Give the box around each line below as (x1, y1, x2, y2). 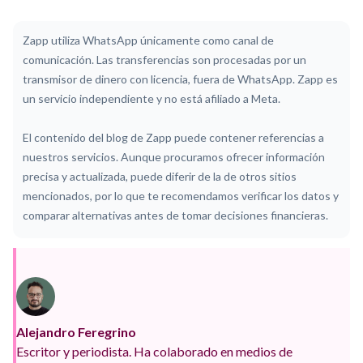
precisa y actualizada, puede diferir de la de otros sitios (23, 169, 297, 183)
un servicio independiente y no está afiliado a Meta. (23, 91, 280, 105)
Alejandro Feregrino (15, 323, 136, 340)
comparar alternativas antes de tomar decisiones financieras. (23, 207, 328, 222)
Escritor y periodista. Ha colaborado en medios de (15, 343, 293, 359)
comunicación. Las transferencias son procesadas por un (23, 52, 306, 66)
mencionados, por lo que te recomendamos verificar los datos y (23, 188, 339, 203)
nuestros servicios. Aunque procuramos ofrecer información (23, 149, 325, 164)
